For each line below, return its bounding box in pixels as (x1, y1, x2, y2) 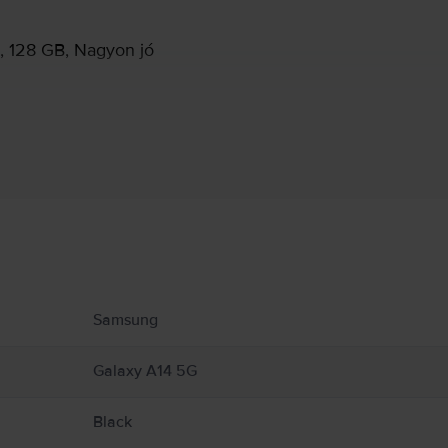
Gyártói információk (160, 190, 288, 207)
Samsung (92, 310, 158, 330)
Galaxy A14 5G (92, 361, 197, 381)
